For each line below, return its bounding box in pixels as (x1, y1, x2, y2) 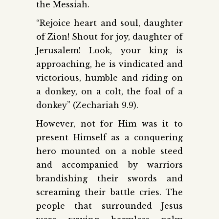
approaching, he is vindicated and (36, 59, 183, 69)
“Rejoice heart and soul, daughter (36, 18, 183, 28)
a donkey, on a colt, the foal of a (36, 86, 183, 96)
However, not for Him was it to (36, 118, 183, 129)
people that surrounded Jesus (36, 200, 183, 211)
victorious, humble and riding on (36, 72, 183, 83)
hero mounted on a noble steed (36, 146, 183, 156)
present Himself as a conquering (36, 132, 183, 142)
